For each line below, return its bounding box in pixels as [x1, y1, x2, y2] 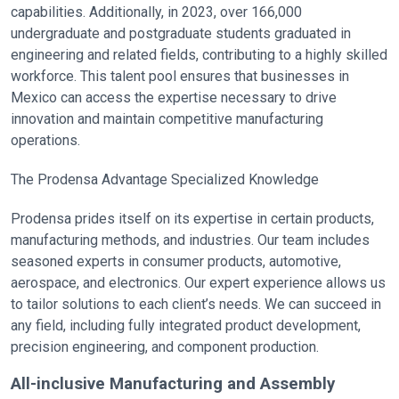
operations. [11, 132, 80, 149]
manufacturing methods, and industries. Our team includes [11, 232, 370, 248]
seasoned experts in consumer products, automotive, [11, 253, 341, 270]
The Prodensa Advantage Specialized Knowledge [11, 171, 319, 188]
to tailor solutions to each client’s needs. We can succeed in [11, 296, 381, 313]
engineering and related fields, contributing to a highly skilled [11, 46, 387, 63]
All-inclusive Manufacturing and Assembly [11, 374, 335, 394]
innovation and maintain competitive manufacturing [11, 110, 323, 127]
